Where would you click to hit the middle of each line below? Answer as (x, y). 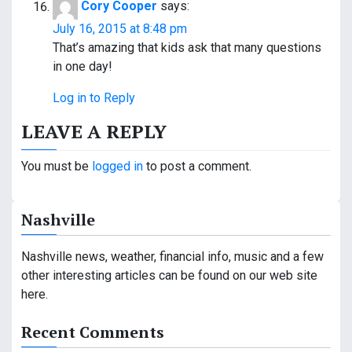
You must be (57, 167)
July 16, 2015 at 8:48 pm (120, 29)
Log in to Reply (94, 98)
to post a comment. (197, 167)
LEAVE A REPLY (94, 132)
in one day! (82, 67)
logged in (117, 167)
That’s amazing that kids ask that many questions (187, 48)
